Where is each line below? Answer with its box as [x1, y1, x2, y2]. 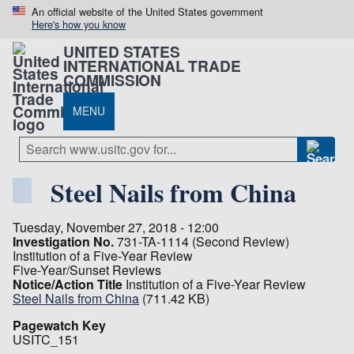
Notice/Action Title [13, 274, 122, 293]
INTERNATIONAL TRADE [63, 54, 241, 77]
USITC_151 [13, 330, 79, 348]
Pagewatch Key [13, 315, 106, 334]
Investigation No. [13, 232, 114, 250]
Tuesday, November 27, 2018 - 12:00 [13, 217, 219, 236]
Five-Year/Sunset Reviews [13, 260, 161, 279]
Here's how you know [32, 17, 126, 32]
